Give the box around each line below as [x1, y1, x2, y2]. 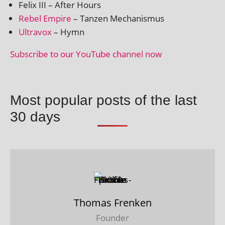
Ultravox [19, 26, 52, 38]
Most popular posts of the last [10, 91, 197, 108]
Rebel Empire [19, 12, 71, 24]
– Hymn [52, 26, 84, 38]
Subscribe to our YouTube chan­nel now [10, 48, 162, 60]
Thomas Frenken [73, 195, 152, 209]
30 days [10, 108, 60, 125]
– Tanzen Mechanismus [71, 12, 164, 24]
